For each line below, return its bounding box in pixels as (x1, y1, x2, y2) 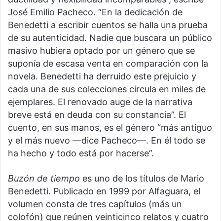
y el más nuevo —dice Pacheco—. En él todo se (8, 135, 205, 146)
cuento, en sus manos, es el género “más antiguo (8, 122, 212, 133)
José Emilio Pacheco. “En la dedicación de (8, 6, 183, 17)
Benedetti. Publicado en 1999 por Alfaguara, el (8, 185, 200, 196)
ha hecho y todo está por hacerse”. (8, 147, 154, 158)
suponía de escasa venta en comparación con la (8, 58, 208, 69)
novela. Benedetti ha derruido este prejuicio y (8, 71, 196, 81)
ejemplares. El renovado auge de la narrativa (8, 96, 192, 107)
